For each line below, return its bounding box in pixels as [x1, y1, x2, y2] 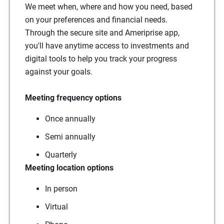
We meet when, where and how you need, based [25, 1, 192, 11]
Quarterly [45, 149, 77, 159]
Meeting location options [25, 162, 113, 172]
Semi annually [45, 131, 95, 141]
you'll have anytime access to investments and [25, 40, 189, 50]
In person [45, 183, 77, 193]
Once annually [45, 113, 95, 123]
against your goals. [25, 66, 92, 76]
